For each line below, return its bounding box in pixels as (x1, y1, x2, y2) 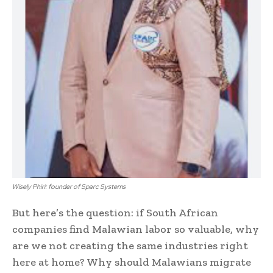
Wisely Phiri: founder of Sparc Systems (12, 182, 126, 191)
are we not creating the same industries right (12, 239, 248, 253)
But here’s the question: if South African (12, 206, 218, 220)
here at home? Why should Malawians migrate (12, 255, 251, 269)
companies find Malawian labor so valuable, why (12, 222, 259, 236)
